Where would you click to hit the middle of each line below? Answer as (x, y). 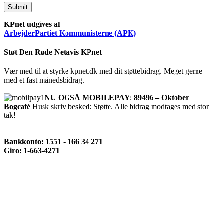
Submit (18, 7)
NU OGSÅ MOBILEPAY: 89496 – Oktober (117, 98)
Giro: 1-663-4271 (32, 151)
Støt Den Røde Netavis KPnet (53, 52)
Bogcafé (18, 107)
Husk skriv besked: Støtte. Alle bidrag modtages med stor (120, 107)
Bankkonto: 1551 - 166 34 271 (53, 142)
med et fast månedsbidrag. (44, 80)
